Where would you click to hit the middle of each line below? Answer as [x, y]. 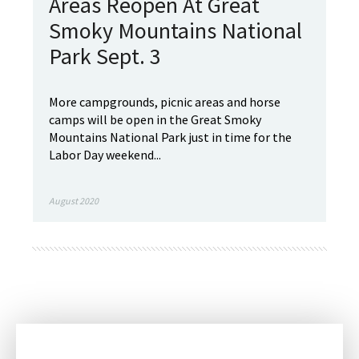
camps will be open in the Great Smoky [155, 119]
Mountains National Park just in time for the [170, 137]
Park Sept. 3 [105, 56]
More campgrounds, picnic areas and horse [165, 102]
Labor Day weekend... [105, 155]
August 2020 [74, 201]
